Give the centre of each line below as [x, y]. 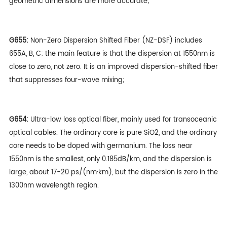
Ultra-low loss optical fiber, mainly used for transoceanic [122, 120]
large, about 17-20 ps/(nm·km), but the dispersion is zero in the [113, 172]
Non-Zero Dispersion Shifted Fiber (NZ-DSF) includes [116, 41]
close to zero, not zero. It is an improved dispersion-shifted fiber [113, 67]
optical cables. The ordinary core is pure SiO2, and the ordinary [113, 133]
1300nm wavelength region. [54, 185]
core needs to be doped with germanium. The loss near [101, 146]
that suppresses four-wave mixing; [67, 80]
